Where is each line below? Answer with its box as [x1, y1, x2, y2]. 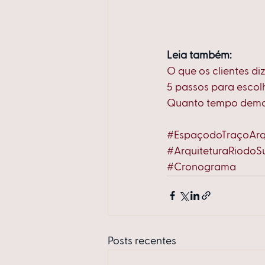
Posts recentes [108, 235, 176, 247]
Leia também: [167, 50, 231, 61]
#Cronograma [167, 161, 236, 173]
